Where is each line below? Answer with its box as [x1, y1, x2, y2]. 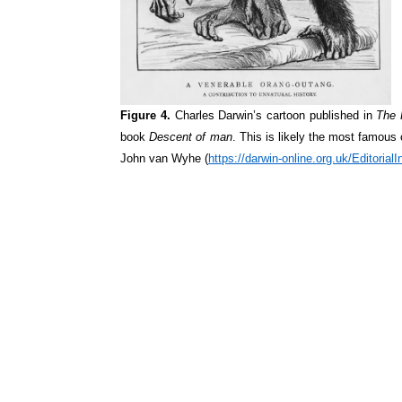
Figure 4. [120, 109, 170, 123]
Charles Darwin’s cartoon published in [170, 109, 377, 123]
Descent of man [149, 130, 232, 144]
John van [120, 152, 172, 166]
